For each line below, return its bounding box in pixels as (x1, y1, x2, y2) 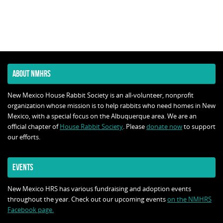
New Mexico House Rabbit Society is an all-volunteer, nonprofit (7, 91, 194, 100)
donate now (146, 122, 182, 131)
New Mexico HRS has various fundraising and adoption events (7, 185, 191, 194)
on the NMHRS (167, 195, 212, 204)
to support (182, 122, 216, 131)
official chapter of (7, 122, 60, 131)
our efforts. (7, 133, 40, 142)
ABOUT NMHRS (12, 69, 51, 79)
